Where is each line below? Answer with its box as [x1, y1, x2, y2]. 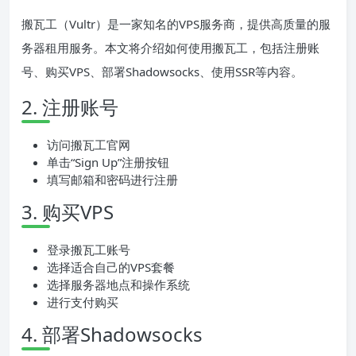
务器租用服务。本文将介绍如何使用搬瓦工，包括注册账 [21, 40, 319, 56]
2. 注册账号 [21, 94, 118, 121]
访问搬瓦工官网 [47, 137, 130, 153]
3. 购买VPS [21, 199, 114, 226]
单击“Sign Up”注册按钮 [47, 154, 169, 171]
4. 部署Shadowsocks [21, 321, 203, 348]
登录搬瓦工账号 [47, 242, 130, 258]
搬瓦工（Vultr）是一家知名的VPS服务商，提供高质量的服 [21, 16, 331, 33]
